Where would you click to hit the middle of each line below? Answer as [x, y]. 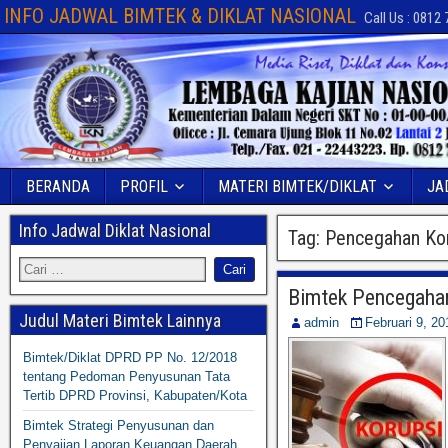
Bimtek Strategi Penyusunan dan [118, 426]
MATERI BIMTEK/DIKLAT [297, 187]
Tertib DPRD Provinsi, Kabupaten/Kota [135, 396]
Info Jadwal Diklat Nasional [115, 231]
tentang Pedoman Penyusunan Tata [126, 377]
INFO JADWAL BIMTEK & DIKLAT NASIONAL [180, 16]
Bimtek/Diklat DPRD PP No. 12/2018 [130, 358]
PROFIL [144, 187]
